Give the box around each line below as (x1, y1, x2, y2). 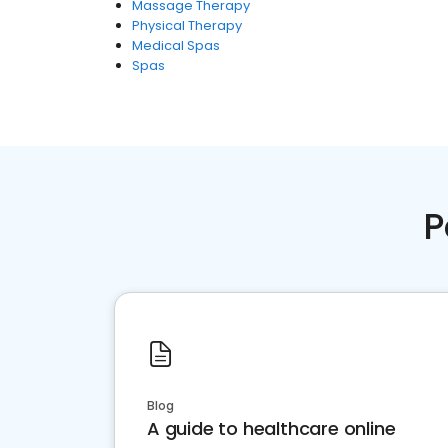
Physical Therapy (132, 16, 242, 35)
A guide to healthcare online (147, 416, 396, 441)
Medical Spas (132, 36, 220, 55)
